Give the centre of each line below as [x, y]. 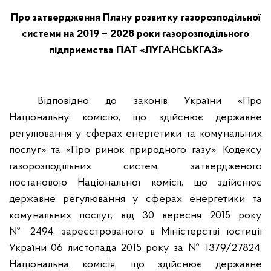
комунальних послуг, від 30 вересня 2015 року [135, 216]
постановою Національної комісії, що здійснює [135, 183]
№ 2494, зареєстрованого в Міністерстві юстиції [135, 232]
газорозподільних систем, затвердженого [135, 167]
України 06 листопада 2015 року [89, 248]
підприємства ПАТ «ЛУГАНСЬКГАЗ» [135, 51]
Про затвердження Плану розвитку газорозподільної [135, 18]
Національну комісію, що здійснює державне [135, 118]
